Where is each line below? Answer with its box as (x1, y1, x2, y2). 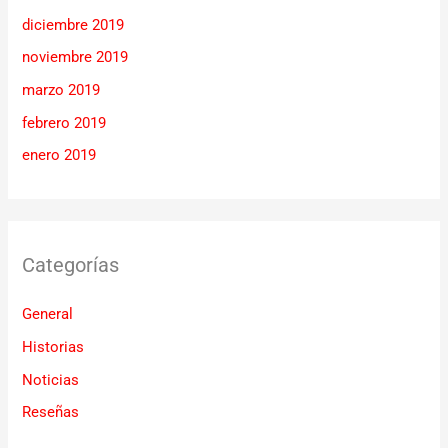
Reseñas (22, 403, 80, 422)
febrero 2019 (22, 113, 107, 132)
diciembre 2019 (22, 15, 125, 34)
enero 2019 (22, 146, 97, 165)
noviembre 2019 (22, 48, 129, 67)
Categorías (22, 253, 120, 278)
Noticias (22, 370, 80, 389)
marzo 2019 (22, 80, 101, 99)
